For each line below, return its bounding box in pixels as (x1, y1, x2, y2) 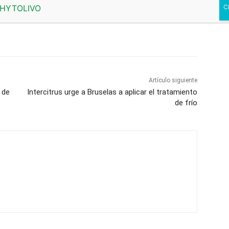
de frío (174, 98, 197, 107)
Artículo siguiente (148, 76, 197, 84)
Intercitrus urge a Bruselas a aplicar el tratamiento (27, 87, 197, 97)
